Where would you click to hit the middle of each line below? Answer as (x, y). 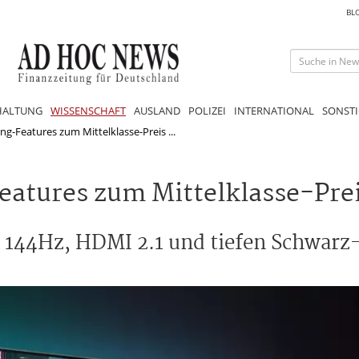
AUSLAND (157, 110)
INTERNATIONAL (274, 110)
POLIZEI (207, 110)
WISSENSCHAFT (88, 110)
